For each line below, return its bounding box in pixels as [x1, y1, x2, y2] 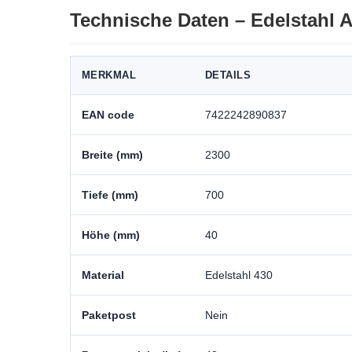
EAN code [81, 108, 134, 121]
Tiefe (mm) [81, 189, 138, 201]
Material [81, 269, 124, 281]
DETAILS [204, 69, 251, 81]
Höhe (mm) [81, 229, 140, 241]
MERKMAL [81, 69, 137, 81]
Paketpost [81, 309, 136, 321]
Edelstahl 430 [204, 269, 273, 281]
